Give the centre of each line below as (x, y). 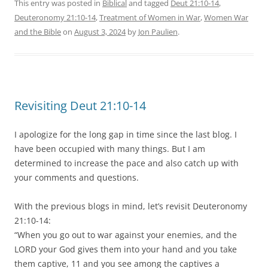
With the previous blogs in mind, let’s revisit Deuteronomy (131, 206)
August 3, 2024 (100, 31)
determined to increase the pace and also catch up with (127, 163)
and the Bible (38, 31)
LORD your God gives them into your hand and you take (126, 249)
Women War (226, 17)
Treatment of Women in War (150, 17)
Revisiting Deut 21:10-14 (80, 105)
